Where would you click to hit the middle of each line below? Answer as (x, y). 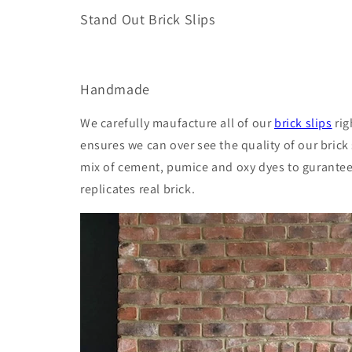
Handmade (115, 89)
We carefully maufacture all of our (178, 123)
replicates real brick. (138, 189)
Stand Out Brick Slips (148, 19)
